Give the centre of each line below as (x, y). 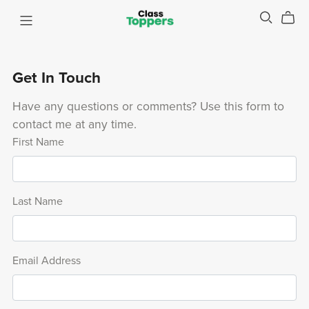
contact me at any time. (74, 124)
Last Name (37, 201)
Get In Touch (56, 77)
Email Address (46, 260)
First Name (38, 142)
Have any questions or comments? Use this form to (148, 106)
